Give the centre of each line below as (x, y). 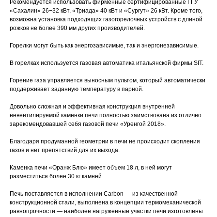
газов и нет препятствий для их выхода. (65, 150)
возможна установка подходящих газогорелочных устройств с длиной (106, 20)
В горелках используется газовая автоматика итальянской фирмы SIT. (107, 63)
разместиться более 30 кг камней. (56, 177)
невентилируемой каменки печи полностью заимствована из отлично (106, 116)
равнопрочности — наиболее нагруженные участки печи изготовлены (106, 211)
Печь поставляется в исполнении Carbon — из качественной (94, 194)
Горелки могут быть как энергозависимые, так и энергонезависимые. (104, 46)
